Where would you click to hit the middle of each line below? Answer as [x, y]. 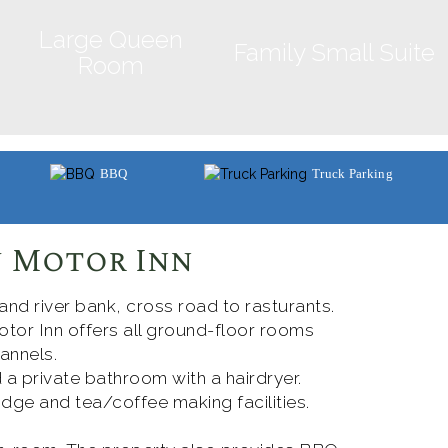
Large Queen [110, 40]
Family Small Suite [334, 53]
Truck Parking [352, 174]
